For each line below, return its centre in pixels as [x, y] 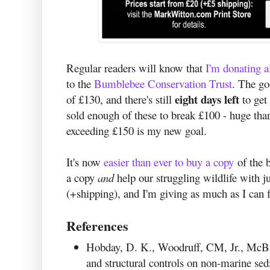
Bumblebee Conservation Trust [163, 84]
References [97, 226]
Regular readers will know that [136, 68]
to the [80, 84]
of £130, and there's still [121, 99]
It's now [85, 162]
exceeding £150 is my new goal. [138, 131]
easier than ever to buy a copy [169, 162]
